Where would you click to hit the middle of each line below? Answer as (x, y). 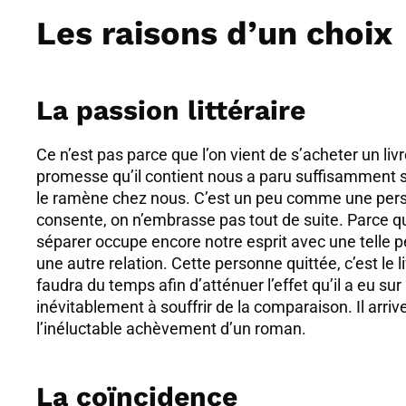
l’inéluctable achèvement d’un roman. (172, 328)
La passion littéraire (171, 110)
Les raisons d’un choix (215, 33)
